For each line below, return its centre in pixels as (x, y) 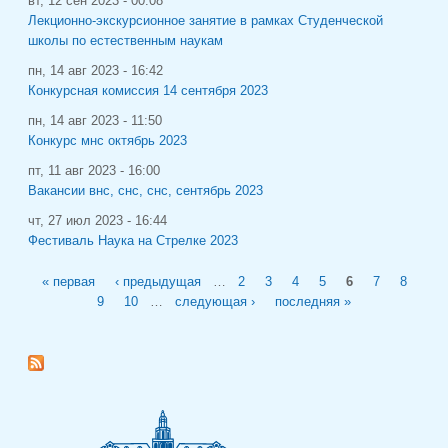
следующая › (215, 301)
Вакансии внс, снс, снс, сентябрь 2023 (145, 190)
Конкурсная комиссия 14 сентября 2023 (148, 90)
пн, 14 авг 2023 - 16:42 (95, 70)
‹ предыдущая (157, 281)
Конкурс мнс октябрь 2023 (107, 140)
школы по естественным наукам (125, 40)
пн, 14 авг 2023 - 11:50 (95, 120)
